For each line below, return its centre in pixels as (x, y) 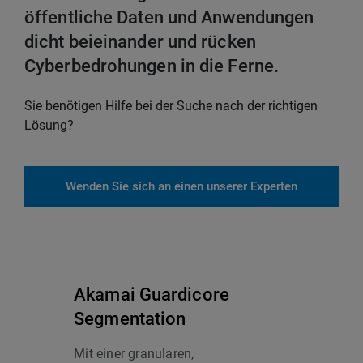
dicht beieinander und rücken (140, 42)
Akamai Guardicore (152, 295)
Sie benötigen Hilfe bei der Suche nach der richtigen (171, 106)
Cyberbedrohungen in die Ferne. (152, 66)
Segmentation (130, 319)
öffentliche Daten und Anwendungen (169, 18)
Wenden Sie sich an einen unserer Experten (181, 187)
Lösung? (49, 126)
